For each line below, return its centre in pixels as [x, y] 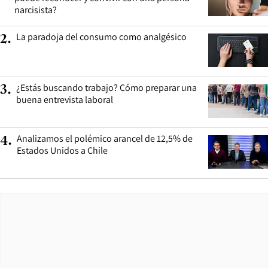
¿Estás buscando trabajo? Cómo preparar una [106, 87]
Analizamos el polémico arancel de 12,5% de [105, 138]
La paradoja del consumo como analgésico [101, 36]
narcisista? [36, 10]
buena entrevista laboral [65, 99]
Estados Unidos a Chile [62, 150]
